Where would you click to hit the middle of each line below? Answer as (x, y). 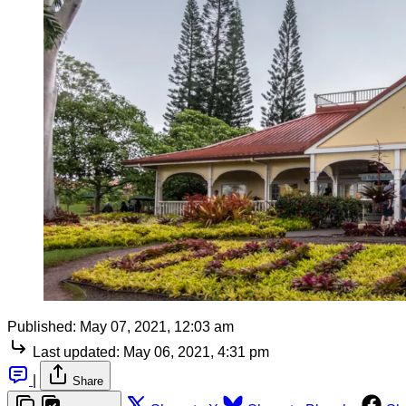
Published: (42, 326)
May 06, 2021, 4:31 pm (196, 352)
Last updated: (76, 352)
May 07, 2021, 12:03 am (157, 326)
